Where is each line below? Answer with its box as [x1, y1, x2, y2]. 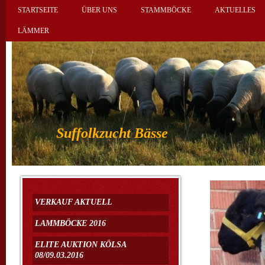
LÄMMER [18, 27, 49, 35]
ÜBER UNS [82, 6, 117, 14]
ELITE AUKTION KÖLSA [35, 240, 126, 249]
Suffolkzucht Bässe [56, 125, 169, 141]
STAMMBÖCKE [141, 6, 191, 14]
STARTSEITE [18, 6, 58, 14]
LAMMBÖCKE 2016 [35, 219, 106, 228]
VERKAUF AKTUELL [35, 198, 112, 206]
